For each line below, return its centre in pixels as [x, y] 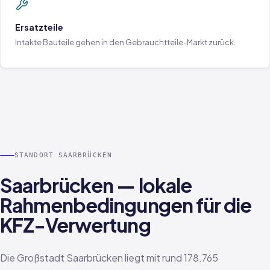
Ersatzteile [39, 27]
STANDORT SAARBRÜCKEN [63, 155]
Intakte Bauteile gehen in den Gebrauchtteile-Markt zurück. [125, 42]
